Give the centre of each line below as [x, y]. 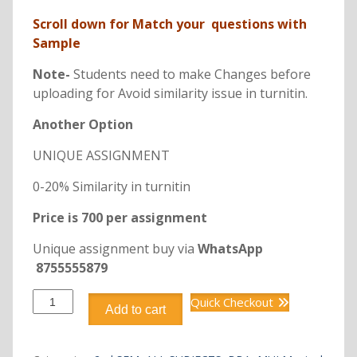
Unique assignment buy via [115, 249]
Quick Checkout [231, 302]
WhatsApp [231, 249]
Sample [56, 43]
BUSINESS [58, 314]
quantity [52, 347]
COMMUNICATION [81, 331]
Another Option [82, 125]
